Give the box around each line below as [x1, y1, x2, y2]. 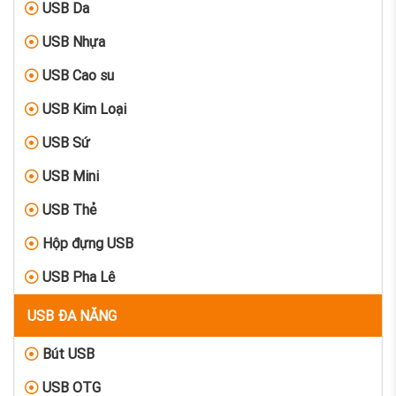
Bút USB [38, 344, 95, 362]
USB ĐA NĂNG [27, 306, 117, 324]
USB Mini [38, 166, 99, 185]
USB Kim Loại [38, 99, 126, 118]
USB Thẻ [38, 200, 96, 218]
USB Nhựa [38, 32, 105, 50]
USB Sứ [38, 133, 90, 151]
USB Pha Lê [38, 267, 115, 286]
